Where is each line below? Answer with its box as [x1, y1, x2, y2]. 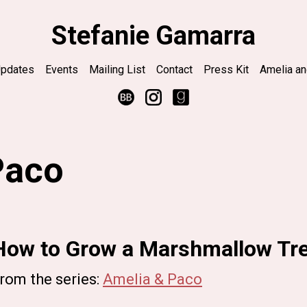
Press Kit [204, 63, 249, 76]
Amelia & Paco [103, 271, 202, 288]
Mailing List [89, 63, 145, 76]
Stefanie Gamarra [51, 21, 256, 51]
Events [45, 63, 78, 76]
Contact [156, 63, 193, 76]
